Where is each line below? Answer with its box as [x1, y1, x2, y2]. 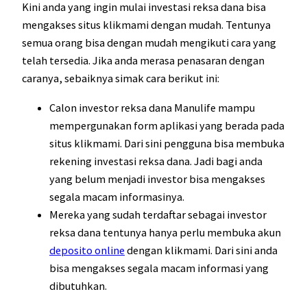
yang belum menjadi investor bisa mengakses [49, 171, 265, 186]
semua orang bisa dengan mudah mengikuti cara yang [22, 36, 276, 50]
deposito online [49, 243, 125, 257]
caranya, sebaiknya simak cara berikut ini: [22, 71, 219, 86]
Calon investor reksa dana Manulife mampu [49, 100, 255, 114]
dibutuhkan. [49, 278, 107, 293]
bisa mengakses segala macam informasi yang [49, 260, 269, 275]
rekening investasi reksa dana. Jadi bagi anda [49, 153, 262, 168]
